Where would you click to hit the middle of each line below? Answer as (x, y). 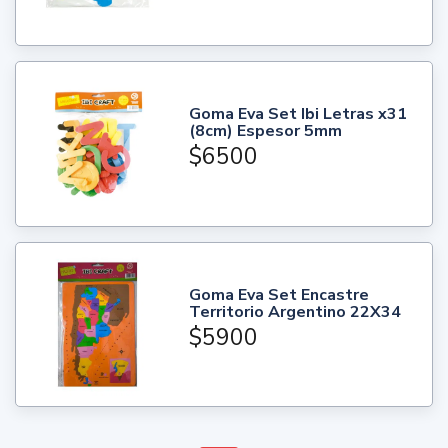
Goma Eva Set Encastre (279, 294)
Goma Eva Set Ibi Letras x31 (298, 114)
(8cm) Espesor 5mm (266, 131)
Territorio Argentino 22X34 (295, 311)
